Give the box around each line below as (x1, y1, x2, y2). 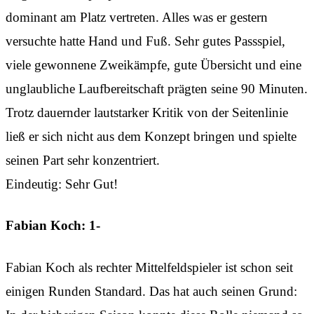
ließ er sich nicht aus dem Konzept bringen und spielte (6, 128, 296, 144)
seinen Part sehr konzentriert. (6, 152, 160, 168)
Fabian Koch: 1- (6, 218, 100, 233)
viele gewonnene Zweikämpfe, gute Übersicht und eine (6, 57, 301, 72)
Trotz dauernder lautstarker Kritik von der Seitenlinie (6, 104, 288, 120)
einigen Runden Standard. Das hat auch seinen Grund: (6, 283, 297, 299)
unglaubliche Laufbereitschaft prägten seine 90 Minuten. (6, 81, 308, 96)
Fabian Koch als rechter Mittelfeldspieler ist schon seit (6, 259, 293, 275)
